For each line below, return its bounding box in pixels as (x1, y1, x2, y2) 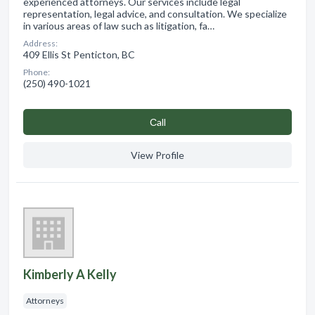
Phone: (23, 66, 50, 77)
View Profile (131, 148, 184, 161)
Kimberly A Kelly (23, 266, 117, 282)
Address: (23, 37, 58, 49)
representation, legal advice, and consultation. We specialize (23, 7, 287, 20)
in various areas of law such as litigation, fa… (23, 19, 214, 32)
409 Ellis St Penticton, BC (23, 48, 135, 60)
